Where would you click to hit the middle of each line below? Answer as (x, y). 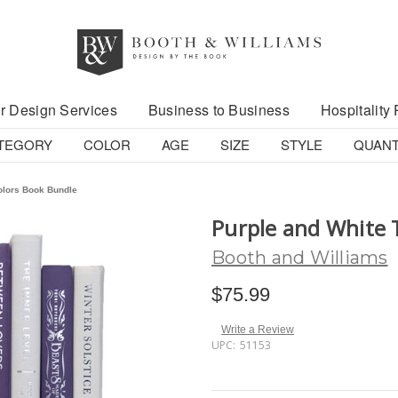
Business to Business (219, 110)
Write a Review (257, 329)
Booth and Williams (300, 257)
